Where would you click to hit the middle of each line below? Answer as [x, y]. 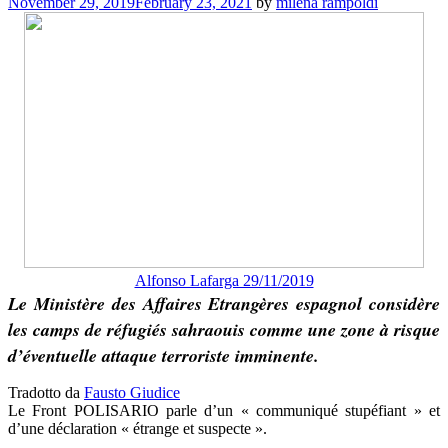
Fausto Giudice [132, 393]
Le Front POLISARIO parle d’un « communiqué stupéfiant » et [224, 411]
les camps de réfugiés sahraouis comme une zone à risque [224, 330]
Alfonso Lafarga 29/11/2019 [224, 281]
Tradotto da [46, 393]
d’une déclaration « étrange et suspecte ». [137, 429]
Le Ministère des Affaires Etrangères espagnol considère [224, 304]
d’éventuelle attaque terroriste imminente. [163, 356]
